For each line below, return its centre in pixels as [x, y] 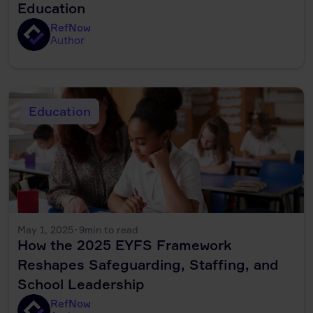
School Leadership [81, 284]
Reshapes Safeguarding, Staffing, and [148, 264]
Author [68, 41]
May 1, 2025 [46, 229]
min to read [112, 229]
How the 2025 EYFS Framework [125, 245]
